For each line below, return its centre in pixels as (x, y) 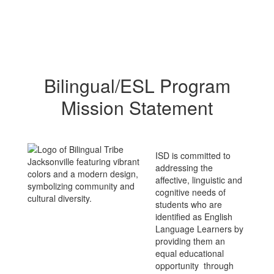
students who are (189, 204)
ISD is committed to (193, 155)
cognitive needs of (191, 192)
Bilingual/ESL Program (137, 85)
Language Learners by (199, 229)
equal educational (190, 253)
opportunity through (194, 265)
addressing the (184, 168)
